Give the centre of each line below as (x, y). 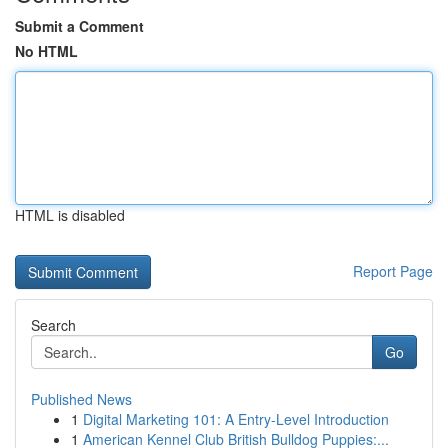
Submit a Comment (79, 26)
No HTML (46, 51)
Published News (81, 399)
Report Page (393, 271)
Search (53, 325)
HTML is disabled (70, 215)
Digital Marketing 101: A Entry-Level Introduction (236, 419)
